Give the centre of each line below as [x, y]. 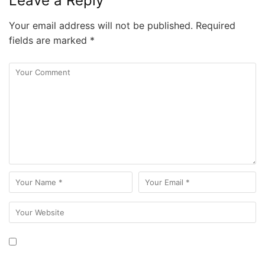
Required [214, 26]
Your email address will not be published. [101, 26]
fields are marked [49, 41]
